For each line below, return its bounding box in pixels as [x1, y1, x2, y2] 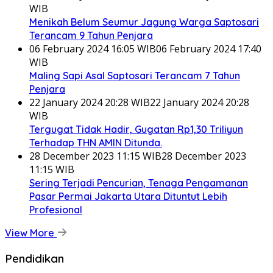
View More [5, 226, 57, 239]
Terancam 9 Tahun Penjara [29, 29, 153, 41]
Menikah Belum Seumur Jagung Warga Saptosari [29, 15, 259, 28]
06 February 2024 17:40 [156, 41, 261, 55]
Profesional [29, 203, 82, 216]
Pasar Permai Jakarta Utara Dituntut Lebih [29, 190, 227, 202]
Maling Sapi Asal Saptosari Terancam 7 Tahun [29, 69, 240, 82]
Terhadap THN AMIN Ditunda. [29, 136, 162, 149]
